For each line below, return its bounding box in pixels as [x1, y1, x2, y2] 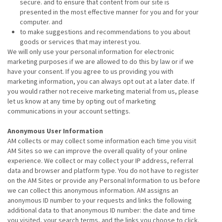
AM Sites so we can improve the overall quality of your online [7, 146, 187, 155]
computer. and [20, 17, 62, 26]
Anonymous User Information [7, 126, 103, 135]
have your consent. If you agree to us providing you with [7, 67, 173, 76]
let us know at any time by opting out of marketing [7, 97, 156, 106]
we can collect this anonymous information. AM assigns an [7, 186, 178, 195]
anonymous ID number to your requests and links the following [7, 196, 192, 205]
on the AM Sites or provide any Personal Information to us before [7, 176, 200, 185]
